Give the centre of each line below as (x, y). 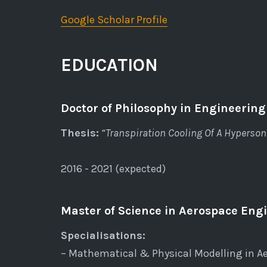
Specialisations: (103, 235)
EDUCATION (109, 65)
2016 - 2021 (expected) (113, 168)
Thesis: (80, 133)
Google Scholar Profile (114, 19)
